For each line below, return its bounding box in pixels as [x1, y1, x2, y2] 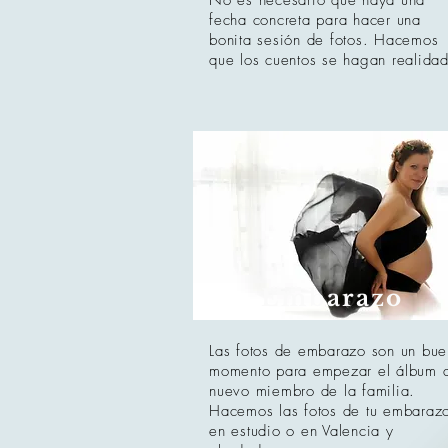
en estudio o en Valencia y [209, 421, 394, 441]
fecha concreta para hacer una [209, 10, 421, 30]
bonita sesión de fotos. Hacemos [209, 30, 439, 50]
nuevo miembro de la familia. [209, 381, 415, 401]
